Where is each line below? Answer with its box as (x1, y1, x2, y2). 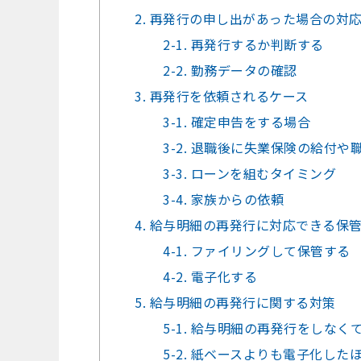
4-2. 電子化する (163, 267, 258, 287)
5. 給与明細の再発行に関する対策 (135, 293, 336, 313)
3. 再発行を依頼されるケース (135, 86, 309, 106)
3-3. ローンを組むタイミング (163, 164, 337, 184)
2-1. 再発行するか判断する (163, 35, 324, 55)
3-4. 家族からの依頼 (163, 189, 284, 210)
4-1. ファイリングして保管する (163, 241, 351, 261)
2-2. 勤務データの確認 (163, 60, 297, 81)
